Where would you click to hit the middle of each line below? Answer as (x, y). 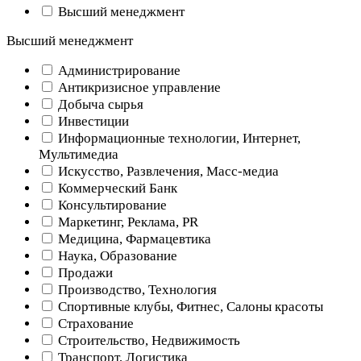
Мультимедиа (79, 154)
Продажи (84, 272)
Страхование (94, 323)
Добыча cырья (99, 104)
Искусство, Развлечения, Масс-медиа (167, 171)
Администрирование (118, 70)
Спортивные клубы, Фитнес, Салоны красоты (189, 306)
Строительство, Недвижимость (147, 340)
